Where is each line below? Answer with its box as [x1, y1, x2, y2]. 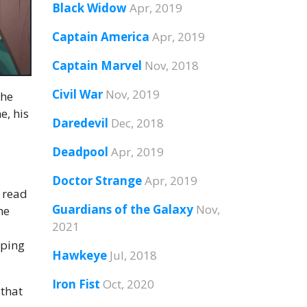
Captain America [52, 29, 149, 45]
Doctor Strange [52, 173, 142, 188]
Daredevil [52, 115, 108, 131]
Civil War [52, 86, 103, 102]
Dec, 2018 [111, 115, 164, 131]
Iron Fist [52, 276, 100, 292]
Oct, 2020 [103, 276, 154, 292]
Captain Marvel [52, 58, 142, 73]
